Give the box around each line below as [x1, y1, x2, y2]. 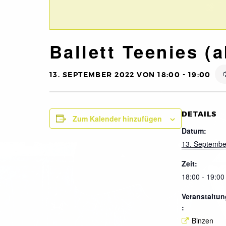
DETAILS [182, 109, 216, 119]
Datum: [182, 125, 206, 136]
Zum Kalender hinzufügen [73, 113, 162, 124]
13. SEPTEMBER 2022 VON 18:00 [49, 70, 181, 79]
